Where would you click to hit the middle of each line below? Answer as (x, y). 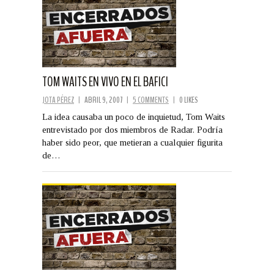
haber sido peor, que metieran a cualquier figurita (132, 142)
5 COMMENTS (151, 100)
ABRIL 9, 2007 (103, 100)
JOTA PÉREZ (58, 100)
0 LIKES (189, 100)
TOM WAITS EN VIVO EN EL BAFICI (105, 82)
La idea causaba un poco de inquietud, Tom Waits (134, 117)
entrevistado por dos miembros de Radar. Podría (132, 129)
